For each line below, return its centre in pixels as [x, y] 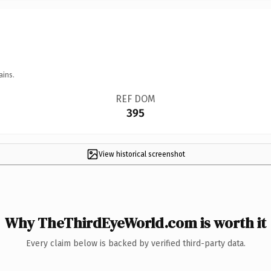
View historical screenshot [142, 154]
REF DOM [135, 99]
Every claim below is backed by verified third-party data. [135, 243]
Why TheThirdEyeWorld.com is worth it [135, 223]
